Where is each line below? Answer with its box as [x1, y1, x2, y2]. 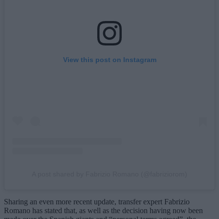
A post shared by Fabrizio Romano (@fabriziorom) [32, 170, 187, 178]
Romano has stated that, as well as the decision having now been [4, 206, 203, 215]
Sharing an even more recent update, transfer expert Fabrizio [4, 197, 190, 206]
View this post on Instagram [63, 56, 156, 64]
